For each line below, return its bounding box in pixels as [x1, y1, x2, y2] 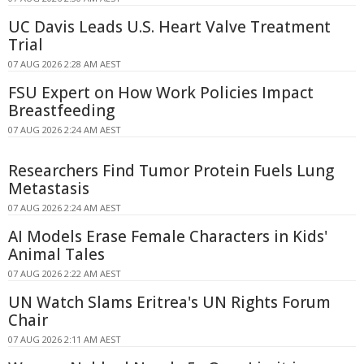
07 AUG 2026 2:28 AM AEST [8, 57, 121, 70]
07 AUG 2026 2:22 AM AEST [8, 266, 121, 279]
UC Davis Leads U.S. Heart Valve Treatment [8, 15, 331, 37]
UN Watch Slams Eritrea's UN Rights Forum [8, 291, 331, 313]
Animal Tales [8, 243, 105, 265]
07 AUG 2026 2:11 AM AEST [8, 332, 121, 345]
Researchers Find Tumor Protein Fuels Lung [8, 159, 334, 181]
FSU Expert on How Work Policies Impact [8, 81, 314, 103]
